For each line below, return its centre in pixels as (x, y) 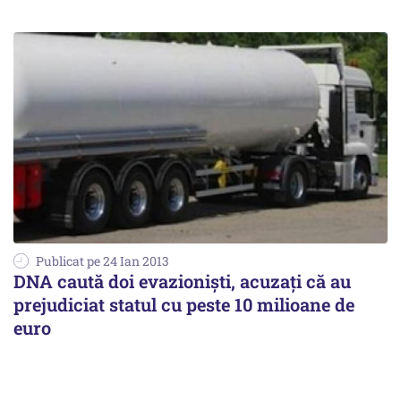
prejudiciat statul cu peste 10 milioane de (184, 304)
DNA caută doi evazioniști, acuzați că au (182, 281)
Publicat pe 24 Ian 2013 (102, 260)
